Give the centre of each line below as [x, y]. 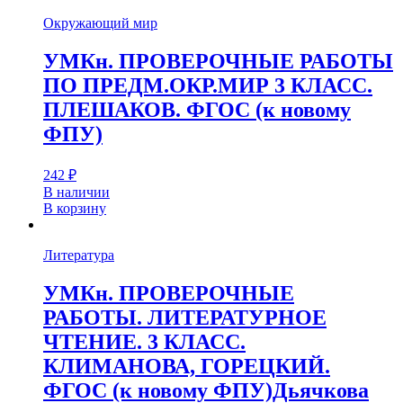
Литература [79, 255]
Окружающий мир [100, 22]
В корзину [75, 208]
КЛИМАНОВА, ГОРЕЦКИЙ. [187, 366]
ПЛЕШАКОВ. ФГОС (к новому [197, 109]
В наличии [76, 192]
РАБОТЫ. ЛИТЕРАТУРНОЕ [185, 317]
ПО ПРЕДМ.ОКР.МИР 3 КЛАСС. [208, 85]
